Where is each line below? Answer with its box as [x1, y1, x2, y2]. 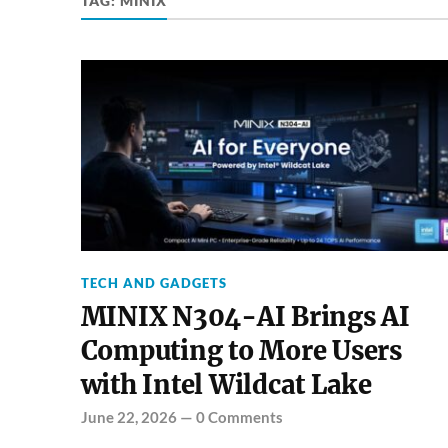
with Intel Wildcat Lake [80, 369, 372, 402]
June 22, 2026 [80, 408, 177, 427]
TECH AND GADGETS [80, 275, 227, 292]
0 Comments [195, 408, 283, 427]
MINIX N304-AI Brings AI [80, 301, 410, 334]
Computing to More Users [80, 335, 402, 368]
